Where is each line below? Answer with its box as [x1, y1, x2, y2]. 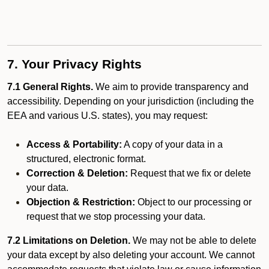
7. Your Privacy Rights [7, 57, 142, 71]
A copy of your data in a [122, 139, 223, 150]
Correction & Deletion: [26, 168, 128, 178]
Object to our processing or [135, 197, 252, 207]
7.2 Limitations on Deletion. [7, 235, 130, 246]
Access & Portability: [26, 139, 122, 150]
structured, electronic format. [26, 154, 146, 164]
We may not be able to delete [130, 235, 256, 246]
